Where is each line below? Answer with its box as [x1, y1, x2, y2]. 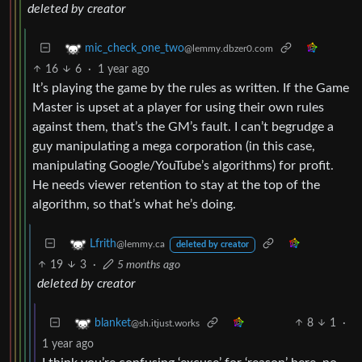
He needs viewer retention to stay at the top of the [32, 178, 320, 192]
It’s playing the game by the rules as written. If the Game [32, 81, 349, 95]
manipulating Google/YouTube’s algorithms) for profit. [32, 158, 334, 172]
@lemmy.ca [116, 238, 165, 249]
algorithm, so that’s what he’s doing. [32, 197, 236, 211]
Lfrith [90, 238, 116, 250]
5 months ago [116, 259, 180, 271]
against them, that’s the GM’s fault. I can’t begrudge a [32, 120, 334, 133]
